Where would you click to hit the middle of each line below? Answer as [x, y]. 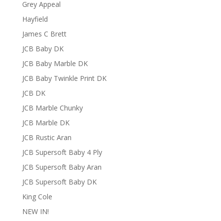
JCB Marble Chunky [52, 108]
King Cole [37, 197]
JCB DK [34, 93]
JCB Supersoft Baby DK [59, 182]
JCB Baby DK [43, 49]
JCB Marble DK [46, 123]
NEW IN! [35, 211]
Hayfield [35, 19]
